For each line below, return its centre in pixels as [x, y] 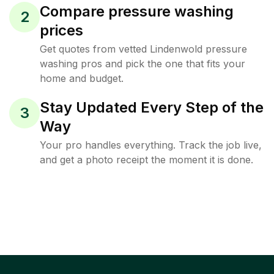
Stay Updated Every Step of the [152, 107]
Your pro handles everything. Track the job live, [151, 145]
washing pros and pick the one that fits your [143, 64]
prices [61, 30]
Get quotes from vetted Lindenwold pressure [143, 49]
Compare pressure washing [137, 11]
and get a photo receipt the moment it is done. [146, 160]
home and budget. [82, 78]
